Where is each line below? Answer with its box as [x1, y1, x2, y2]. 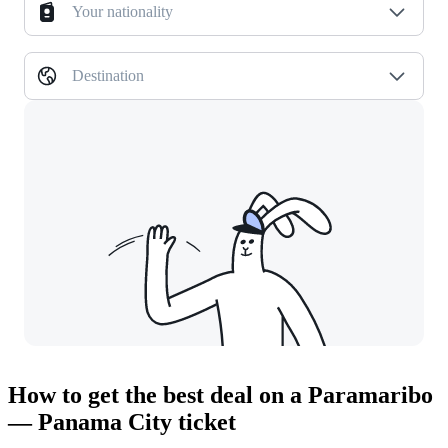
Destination [72, 67, 144, 85]
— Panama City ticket [8, 409, 236, 436]
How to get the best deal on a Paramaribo [8, 382, 433, 409]
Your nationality [72, 3, 173, 21]
